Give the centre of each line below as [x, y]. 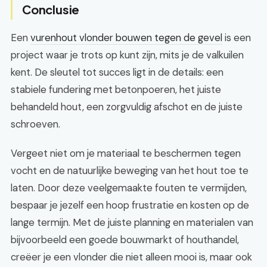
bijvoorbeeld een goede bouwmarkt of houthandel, [125, 240]
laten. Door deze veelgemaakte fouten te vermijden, [129, 188]
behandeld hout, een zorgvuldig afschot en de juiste [127, 107]
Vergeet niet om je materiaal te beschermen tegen [126, 153]
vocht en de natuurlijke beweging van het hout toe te [130, 170]
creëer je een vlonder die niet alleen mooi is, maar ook [131, 257]
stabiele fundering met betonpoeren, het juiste [116, 89]
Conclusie [51, 9]
